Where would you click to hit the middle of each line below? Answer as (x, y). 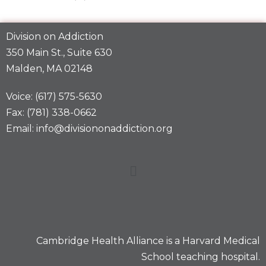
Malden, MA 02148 (49, 69)
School (158, 257)
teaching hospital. (217, 257)
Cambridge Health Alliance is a (109, 241)
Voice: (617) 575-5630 (54, 97)
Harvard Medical (221, 241)
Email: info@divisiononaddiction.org (89, 129)
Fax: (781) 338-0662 (51, 113)
